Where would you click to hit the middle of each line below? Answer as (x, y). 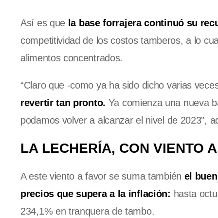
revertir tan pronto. (63, 103)
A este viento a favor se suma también (102, 176)
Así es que (44, 23)
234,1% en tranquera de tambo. (88, 211)
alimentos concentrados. (72, 58)
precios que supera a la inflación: (96, 194)
